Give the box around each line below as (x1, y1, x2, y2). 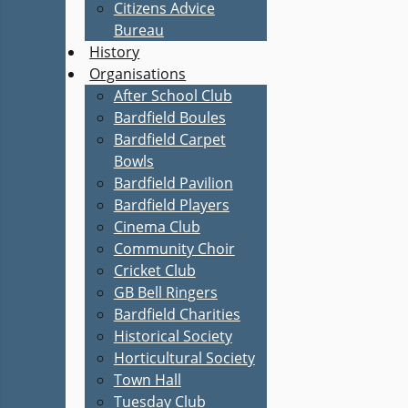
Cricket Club (113, 260, 196, 280)
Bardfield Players (113, 195, 229, 215)
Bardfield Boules (113, 107, 226, 127)
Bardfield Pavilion (113, 173, 233, 193)
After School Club (113, 86, 232, 106)
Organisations (89, 64, 187, 84)
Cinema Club (113, 217, 200, 237)
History (89, 42, 140, 62)
